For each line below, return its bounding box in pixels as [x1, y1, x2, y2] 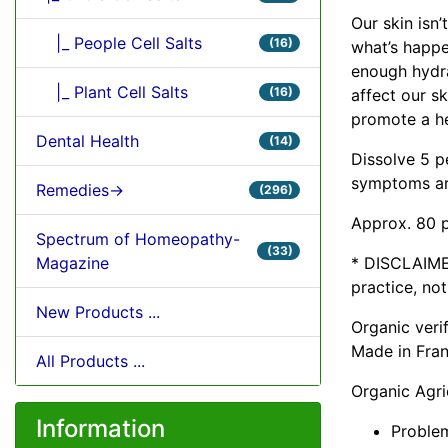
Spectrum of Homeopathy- [36, 228, 240, 249]
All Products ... [36, 350, 145, 371]
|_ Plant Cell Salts [36, 81, 188, 102]
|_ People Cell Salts [36, 32, 202, 53]
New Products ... [36, 301, 160, 322]
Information [36, 413, 165, 443]
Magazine [36, 252, 109, 273]
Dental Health [36, 130, 139, 151]
